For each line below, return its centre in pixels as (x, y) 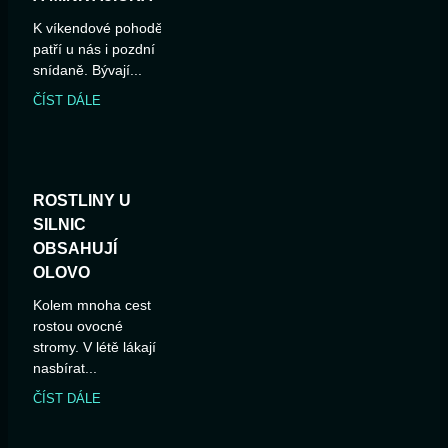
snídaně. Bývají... (87, 70)
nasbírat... (65, 368)
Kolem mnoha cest (92, 305)
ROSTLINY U (82, 201)
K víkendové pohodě (98, 28)
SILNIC (59, 225)
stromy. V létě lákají (94, 347)
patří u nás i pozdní (94, 49)
